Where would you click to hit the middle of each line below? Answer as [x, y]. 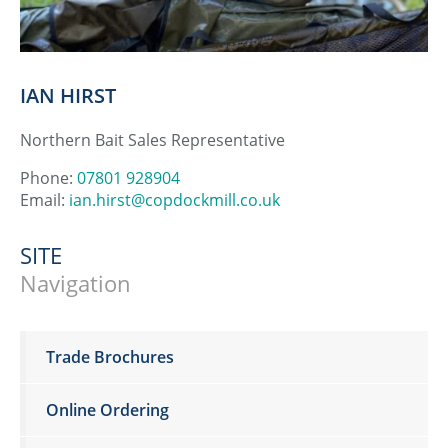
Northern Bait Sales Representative [152, 140]
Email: [44, 200]
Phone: [48, 178]
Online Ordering [107, 410]
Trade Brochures [110, 357]
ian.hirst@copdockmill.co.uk [174, 200]
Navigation [75, 283]
